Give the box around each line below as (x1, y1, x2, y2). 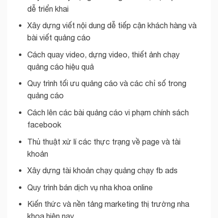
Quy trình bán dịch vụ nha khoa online (27, 182, 153, 192)
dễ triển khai (27, 4, 69, 13)
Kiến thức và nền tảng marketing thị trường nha (27, 200, 189, 209)
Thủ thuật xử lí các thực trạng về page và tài (27, 137, 181, 146)
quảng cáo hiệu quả (27, 62, 94, 71)
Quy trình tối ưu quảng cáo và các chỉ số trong (27, 79, 186, 88)
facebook (27, 120, 61, 129)
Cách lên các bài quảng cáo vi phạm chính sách (27, 108, 189, 117)
